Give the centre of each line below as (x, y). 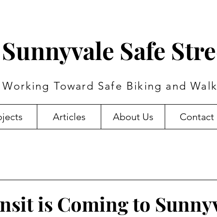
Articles (69, 117)
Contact (197, 117)
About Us (133, 117)
